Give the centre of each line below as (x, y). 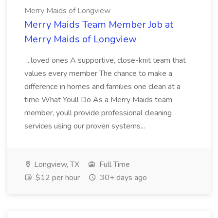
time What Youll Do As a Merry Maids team (98, 100)
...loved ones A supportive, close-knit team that (105, 60)
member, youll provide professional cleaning (98, 113)
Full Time (114, 164)
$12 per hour (57, 178)
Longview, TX (56, 164)
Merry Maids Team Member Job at (99, 25)
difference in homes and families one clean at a (102, 87)
